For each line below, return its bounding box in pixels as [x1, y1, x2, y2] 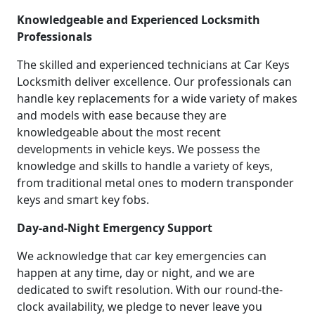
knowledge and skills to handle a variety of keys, [17, 157, 273, 174]
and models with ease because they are [17, 107, 226, 123]
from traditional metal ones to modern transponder [17, 174, 294, 191]
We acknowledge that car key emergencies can [17, 247, 266, 264]
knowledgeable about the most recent [17, 124, 221, 140]
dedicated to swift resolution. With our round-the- [17, 281, 283, 297]
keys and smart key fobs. [17, 191, 149, 207]
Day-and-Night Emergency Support [17, 219, 212, 236]
